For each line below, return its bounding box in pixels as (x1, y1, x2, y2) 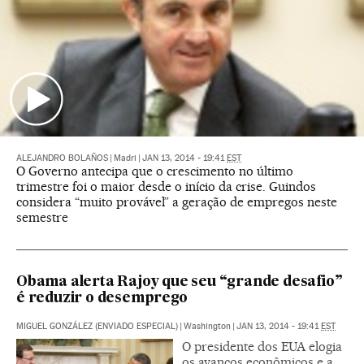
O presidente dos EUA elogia (182, 339, 342, 355)
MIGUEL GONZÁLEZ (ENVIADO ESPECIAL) (16, 321, 178, 332)
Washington (184, 321, 231, 332)
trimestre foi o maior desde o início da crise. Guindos (16, 179, 316, 195)
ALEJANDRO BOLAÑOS (16, 153, 108, 164)
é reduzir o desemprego (16, 292, 188, 306)
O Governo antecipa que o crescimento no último (16, 163, 293, 180)
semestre (16, 210, 68, 226)
